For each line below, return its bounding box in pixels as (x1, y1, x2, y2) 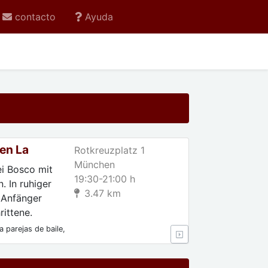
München (74, 159, 115, 170)
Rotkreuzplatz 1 (74, 144, 145, 156)
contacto (15, 11, 56, 23)
